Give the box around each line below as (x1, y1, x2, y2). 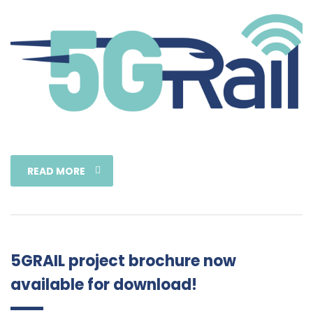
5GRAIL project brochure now (10, 249, 236, 272)
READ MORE (27, 163, 85, 178)
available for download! (10, 273, 197, 296)
